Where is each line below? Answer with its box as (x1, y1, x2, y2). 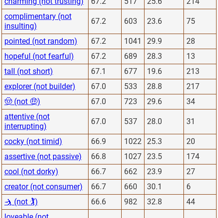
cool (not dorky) (4, 166, 58, 176)
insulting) (4, 21, 37, 31)
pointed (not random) (4, 36, 77, 46)
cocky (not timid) (4, 136, 62, 146)
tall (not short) (4, 66, 53, 76)
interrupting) (4, 121, 47, 131)
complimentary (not (4, 11, 72, 21)
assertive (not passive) (4, 151, 82, 161)
